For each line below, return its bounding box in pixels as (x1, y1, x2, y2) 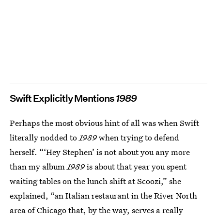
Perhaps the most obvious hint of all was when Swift (10, 117, 199, 128)
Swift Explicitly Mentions (10, 92, 116, 104)
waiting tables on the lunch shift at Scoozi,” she (10, 175, 181, 186)
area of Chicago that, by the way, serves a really (10, 204, 183, 216)
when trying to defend (99, 131, 179, 143)
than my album (10, 160, 67, 172)
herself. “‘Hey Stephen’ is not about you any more (10, 146, 190, 157)
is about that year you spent (87, 160, 186, 172)
